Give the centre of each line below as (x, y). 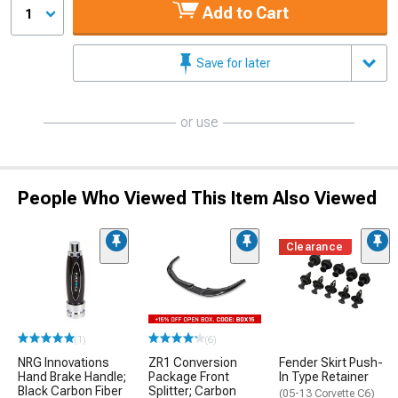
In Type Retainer (324, 377)
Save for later (232, 63)
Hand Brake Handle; (72, 377)
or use (199, 122)
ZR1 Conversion (193, 363)
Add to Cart (243, 13)
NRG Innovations (64, 363)
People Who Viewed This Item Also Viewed (197, 198)
